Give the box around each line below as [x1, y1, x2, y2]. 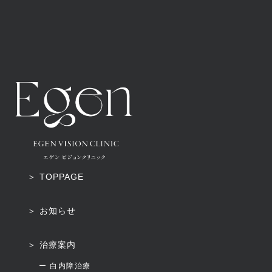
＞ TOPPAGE [27, 172, 84, 182]
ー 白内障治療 [39, 262, 91, 271]
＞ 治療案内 [27, 240, 76, 250]
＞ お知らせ [27, 206, 76, 216]
